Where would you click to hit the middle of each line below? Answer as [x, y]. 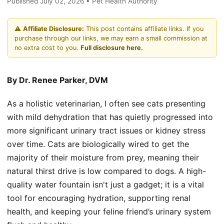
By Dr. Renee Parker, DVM [57, 80]
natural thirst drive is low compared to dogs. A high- [106, 171]
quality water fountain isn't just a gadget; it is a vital [105, 185]
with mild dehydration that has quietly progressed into [110, 117]
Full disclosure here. [112, 47]
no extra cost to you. [47, 47]
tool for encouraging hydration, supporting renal [99, 198]
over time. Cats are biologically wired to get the [98, 144]
